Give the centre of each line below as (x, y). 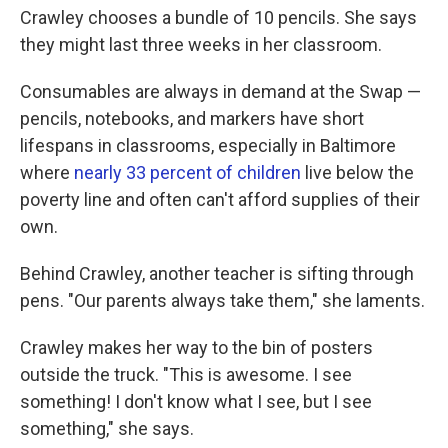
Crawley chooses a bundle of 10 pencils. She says (218, 17)
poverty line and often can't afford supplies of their (220, 199)
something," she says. (107, 428)
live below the (357, 172)
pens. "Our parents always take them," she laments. (222, 300)
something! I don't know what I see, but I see (196, 401)
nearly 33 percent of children (187, 172)
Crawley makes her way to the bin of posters (196, 347)
